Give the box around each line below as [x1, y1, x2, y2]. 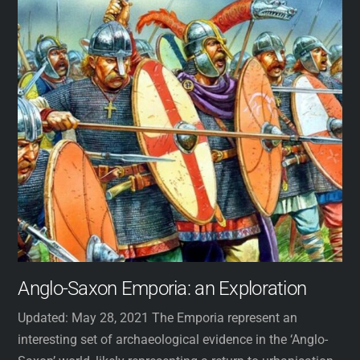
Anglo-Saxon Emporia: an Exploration [18, 277, 307, 301]
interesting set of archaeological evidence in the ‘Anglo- [18, 332, 329, 348]
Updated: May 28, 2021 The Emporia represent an [18, 310, 298, 326]
